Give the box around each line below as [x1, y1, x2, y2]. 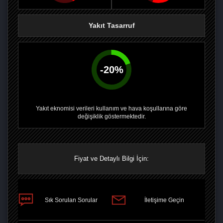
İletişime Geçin [144, 196, 184, 204]
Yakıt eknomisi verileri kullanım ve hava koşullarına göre [36, 105, 187, 112]
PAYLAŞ [79, 189, 101, 200]
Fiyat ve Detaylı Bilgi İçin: [74, 155, 149, 162]
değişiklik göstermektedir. [77, 113, 146, 120]
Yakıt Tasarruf [88, 21, 135, 29]
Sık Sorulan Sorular [45, 196, 98, 204]
